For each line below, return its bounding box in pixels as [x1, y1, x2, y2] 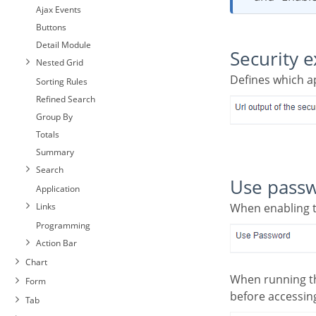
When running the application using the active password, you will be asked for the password [230, 272, 241, 287]
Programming [36, 219, 90, 231]
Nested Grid [36, 56, 83, 68]
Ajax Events [36, 4, 81, 16]
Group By [36, 111, 73, 123]
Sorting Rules [36, 75, 87, 87]
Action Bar [36, 237, 77, 249]
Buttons [36, 21, 66, 33]
